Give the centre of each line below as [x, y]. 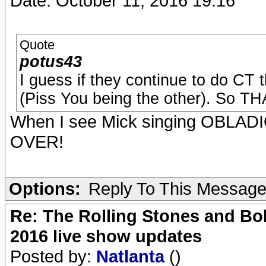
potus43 [51, 62]
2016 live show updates [106, 236]
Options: [45, 189]
